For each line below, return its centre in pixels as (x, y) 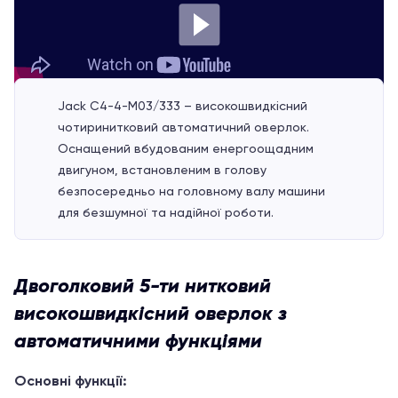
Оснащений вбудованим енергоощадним (186, 148)
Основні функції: (71, 380)
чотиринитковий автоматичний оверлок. (183, 127)
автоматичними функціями (138, 340)
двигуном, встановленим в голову (162, 169)
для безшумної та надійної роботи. (166, 212)
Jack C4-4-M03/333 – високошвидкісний (183, 105)
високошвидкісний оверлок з (151, 313)
